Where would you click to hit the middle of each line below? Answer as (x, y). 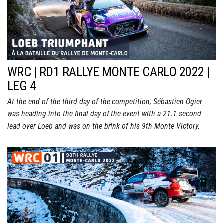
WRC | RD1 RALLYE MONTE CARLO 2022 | (109, 71)
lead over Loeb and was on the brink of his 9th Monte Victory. (104, 126)
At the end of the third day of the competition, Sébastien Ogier (105, 101)
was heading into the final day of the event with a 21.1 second (104, 113)
